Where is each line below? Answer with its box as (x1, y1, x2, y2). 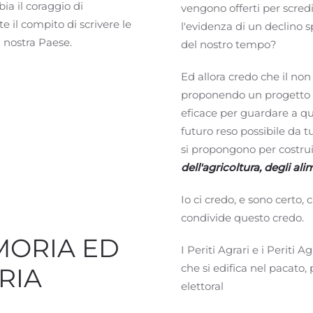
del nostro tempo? (181, 38, 277, 51)
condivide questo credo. (181, 211, 304, 224)
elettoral (181, 279, 224, 293)
